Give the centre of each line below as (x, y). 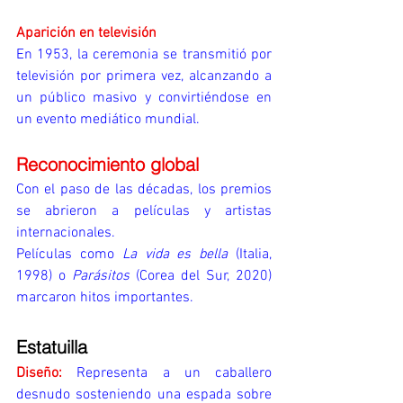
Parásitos (101, 276)
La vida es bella (175, 254)
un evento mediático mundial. (108, 119)
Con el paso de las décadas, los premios (144, 189)
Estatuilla (52, 346)
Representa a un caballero (174, 373)
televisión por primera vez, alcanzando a (144, 76)
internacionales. (66, 233)
